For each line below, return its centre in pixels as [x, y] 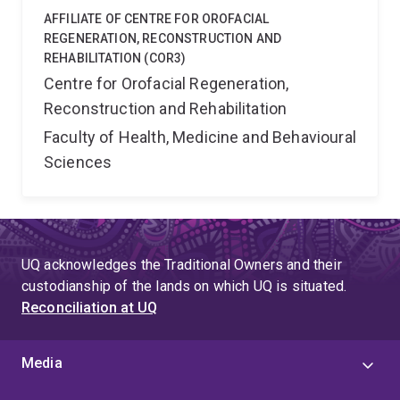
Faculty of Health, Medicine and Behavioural [200, 137]
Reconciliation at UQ [90, 308]
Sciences [78, 162]
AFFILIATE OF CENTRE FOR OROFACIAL [157, 19]
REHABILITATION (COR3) [115, 58]
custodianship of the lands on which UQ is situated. [184, 286]
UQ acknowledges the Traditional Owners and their [182, 265]
